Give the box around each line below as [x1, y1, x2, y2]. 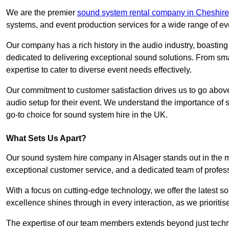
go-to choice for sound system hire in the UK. [6, 110, 168, 120]
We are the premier [6, 8, 77, 17]
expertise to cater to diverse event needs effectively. [6, 65, 192, 75]
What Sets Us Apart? [6, 134, 86, 143]
